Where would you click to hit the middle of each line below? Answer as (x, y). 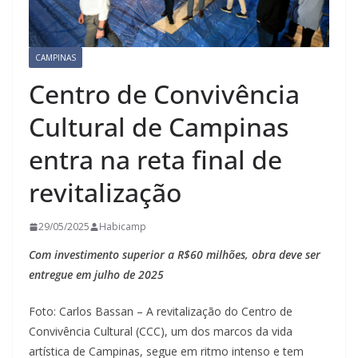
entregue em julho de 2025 (96, 275)
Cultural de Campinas (159, 127)
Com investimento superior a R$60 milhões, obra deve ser (175, 255)
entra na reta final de (155, 160)
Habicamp (123, 227)
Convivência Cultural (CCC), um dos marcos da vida (161, 332)
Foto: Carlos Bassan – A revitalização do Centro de (161, 312)
